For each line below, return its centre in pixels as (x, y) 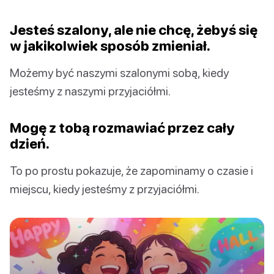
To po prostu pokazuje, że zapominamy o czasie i (131, 170)
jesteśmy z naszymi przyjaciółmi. (90, 91)
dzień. (30, 143)
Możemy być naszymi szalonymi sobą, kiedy (119, 72)
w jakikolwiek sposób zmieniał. (110, 45)
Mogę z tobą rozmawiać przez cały (122, 127)
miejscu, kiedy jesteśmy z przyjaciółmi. (105, 188)
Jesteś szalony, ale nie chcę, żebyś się (134, 29)
